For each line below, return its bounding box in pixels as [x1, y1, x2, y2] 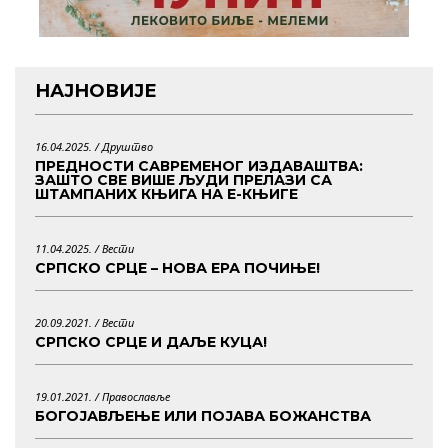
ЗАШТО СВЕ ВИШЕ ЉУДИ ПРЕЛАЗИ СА [35, 170, 332, 189]
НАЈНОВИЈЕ [35, 79, 157, 102]
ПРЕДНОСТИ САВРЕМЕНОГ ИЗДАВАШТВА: [35, 156, 363, 175]
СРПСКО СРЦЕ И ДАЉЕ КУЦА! [35, 332, 267, 351]
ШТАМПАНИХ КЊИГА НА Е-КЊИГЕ [35, 184, 298, 203]
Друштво [102, 138, 153, 154]
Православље [102, 388, 170, 404]
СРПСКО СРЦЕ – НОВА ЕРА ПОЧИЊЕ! [35, 258, 320, 277]
